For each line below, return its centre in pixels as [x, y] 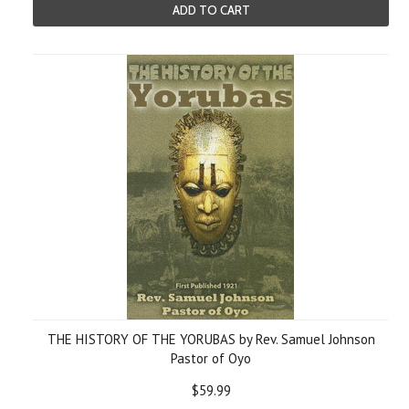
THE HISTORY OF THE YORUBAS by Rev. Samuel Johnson [211, 339]
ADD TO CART [211, 10]
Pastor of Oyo [211, 358]
